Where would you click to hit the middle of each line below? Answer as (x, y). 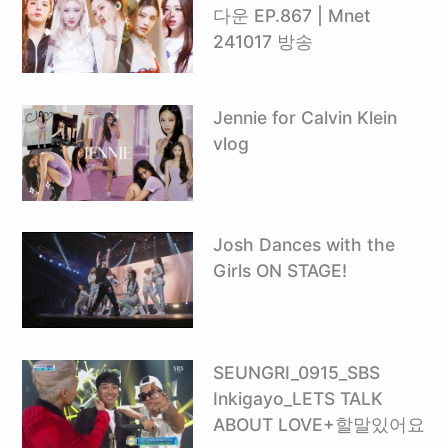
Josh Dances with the (303, 245)
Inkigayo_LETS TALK (297, 398)
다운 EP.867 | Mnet (291, 16)
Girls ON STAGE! (279, 271)
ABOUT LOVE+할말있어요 (318, 424)
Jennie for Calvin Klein (304, 117)
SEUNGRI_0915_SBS (296, 372)
